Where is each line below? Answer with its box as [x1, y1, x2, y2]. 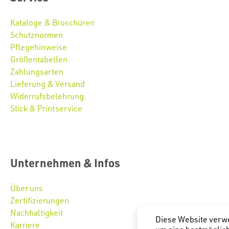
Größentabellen [10, 54, 67, 65]
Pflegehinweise [10, 42, 67, 53]
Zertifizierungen [10, 195, 69, 206]
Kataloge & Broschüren [10, 17, 95, 28]
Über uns [10, 183, 43, 194]
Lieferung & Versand [10, 79, 85, 89]
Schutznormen [10, 30, 63, 40]
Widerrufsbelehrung [10, 91, 84, 102]
